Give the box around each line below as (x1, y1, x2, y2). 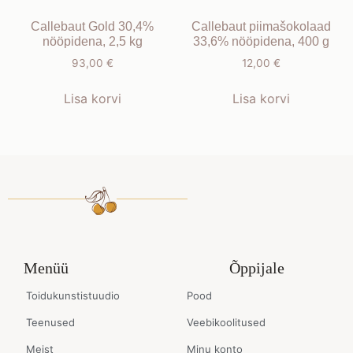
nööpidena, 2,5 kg (42, 35, 143, 49)
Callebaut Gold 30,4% (31, 20, 154, 34)
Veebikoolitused (187, 316, 266, 329)
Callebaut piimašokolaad (191, 20, 331, 34)
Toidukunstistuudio (26, 289, 120, 303)
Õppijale (229, 259, 284, 277)
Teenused (26, 316, 75, 329)
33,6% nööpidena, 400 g (192, 35, 329, 49)
